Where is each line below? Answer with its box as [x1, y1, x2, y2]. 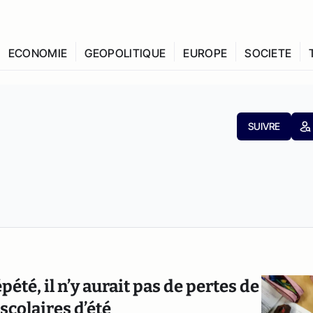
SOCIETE [245, 46, 292, 60]
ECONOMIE [8, 46, 68, 60]
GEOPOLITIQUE [85, 46, 166, 60]
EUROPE [183, 46, 228, 60]
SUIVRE [247, 120, 280, 132]
